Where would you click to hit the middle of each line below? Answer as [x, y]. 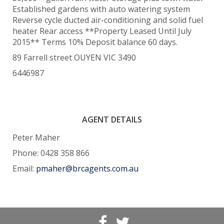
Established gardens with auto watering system [101, 9]
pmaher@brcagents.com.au [87, 168]
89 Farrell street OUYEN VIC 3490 [74, 57]
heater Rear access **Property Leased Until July [102, 31]
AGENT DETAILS [112, 119]
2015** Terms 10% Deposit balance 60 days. [95, 42]
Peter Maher [36, 137]
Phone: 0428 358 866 [51, 153]
